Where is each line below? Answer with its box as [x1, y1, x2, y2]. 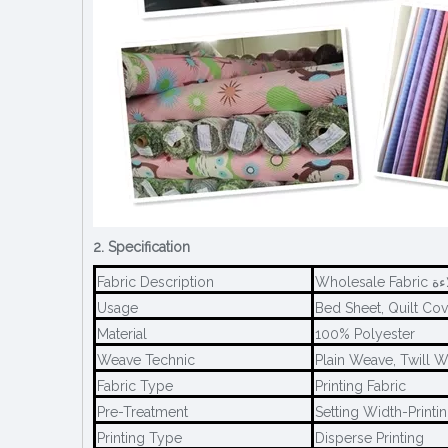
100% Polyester [315, 325, 415, 342]
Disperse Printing [315, 429, 424, 446]
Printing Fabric [315, 377, 406, 394]
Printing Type [97, 429, 182, 446]
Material [97, 325, 147, 342]
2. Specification [93, 238, 190, 255]
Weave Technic [97, 351, 195, 368]
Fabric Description [97, 273, 214, 290]
